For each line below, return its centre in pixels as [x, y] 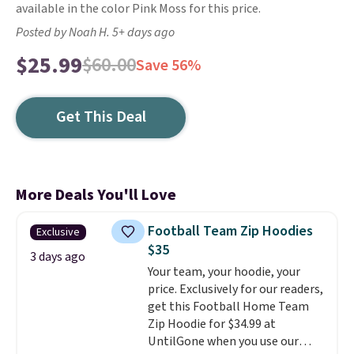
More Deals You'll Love [96, 195]
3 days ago [58, 257]
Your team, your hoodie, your [224, 272]
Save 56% [168, 66]
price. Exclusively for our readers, [235, 289]
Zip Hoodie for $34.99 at [211, 324]
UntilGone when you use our [223, 341]
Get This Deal [101, 117]
